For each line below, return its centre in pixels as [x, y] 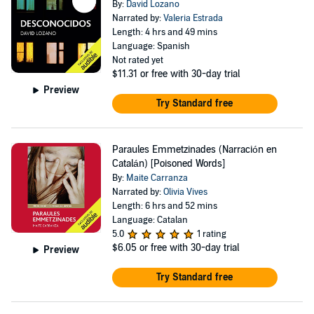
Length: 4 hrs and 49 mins [164, 32]
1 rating [211, 234]
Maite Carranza [157, 178]
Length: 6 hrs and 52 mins [164, 206]
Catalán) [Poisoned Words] [168, 164]
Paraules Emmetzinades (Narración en [194, 150]
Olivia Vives [185, 192]
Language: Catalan [150, 220]
